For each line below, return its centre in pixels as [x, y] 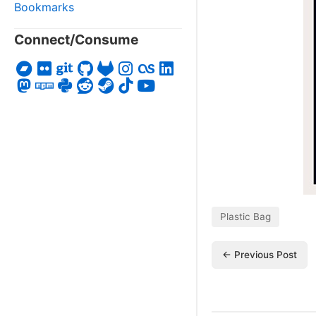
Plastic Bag [245, 216]
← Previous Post [260, 254]
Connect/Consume [76, 39]
